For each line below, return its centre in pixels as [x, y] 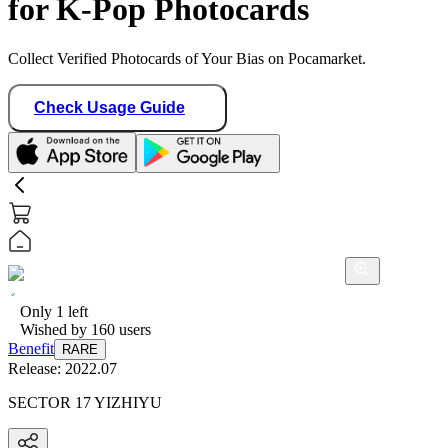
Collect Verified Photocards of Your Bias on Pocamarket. [187, 58]
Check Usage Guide [109, 107]
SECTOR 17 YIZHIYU [85, 402]
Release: [36, 368]
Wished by [55, 329]
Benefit [31, 348]
